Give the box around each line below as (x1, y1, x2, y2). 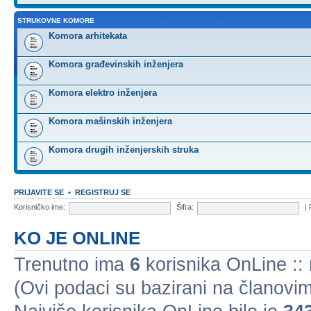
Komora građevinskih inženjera (49, 58, 183, 69)
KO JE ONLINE (14, 228, 140, 248)
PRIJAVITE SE (14, 187, 64, 196)
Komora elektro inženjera (49, 87, 157, 98)
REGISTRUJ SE (75, 187, 131, 196)
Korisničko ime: (14, 203, 65, 212)
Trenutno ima (14, 253, 130, 275)
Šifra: (176, 203, 194, 212)
